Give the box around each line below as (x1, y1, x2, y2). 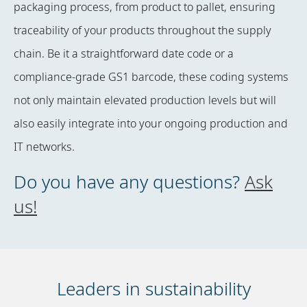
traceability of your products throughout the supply (14, 23, 271, 38)
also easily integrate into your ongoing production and (14, 116, 288, 132)
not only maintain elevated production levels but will (14, 93, 276, 108)
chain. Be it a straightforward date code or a (14, 46, 234, 62)
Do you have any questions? (14, 169, 245, 195)
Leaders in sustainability (56, 276, 251, 302)
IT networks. (14, 139, 75, 155)
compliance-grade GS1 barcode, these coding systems (14, 69, 288, 85)
